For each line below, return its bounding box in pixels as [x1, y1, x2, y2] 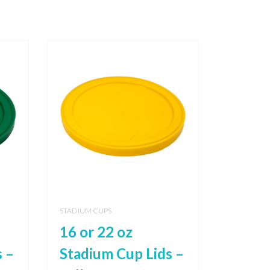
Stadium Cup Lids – [59, 245, 184, 263]
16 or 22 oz [59, 223, 133, 241]
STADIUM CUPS [59, 206, 111, 216]
